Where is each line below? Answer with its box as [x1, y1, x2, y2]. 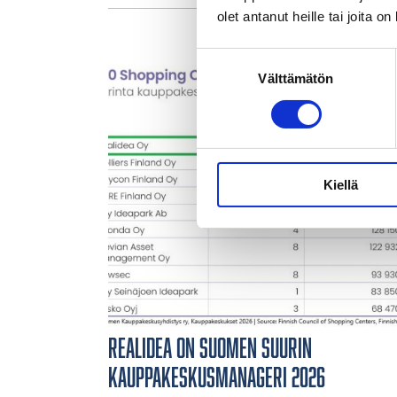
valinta [196, 71, 234, 87]
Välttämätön [258, 71, 334, 87]
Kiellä [323, 177, 358, 193]
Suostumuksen [196, 50, 285, 66]
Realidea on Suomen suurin [108, 332, 312, 363]
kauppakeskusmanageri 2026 [108, 362, 325, 393]
